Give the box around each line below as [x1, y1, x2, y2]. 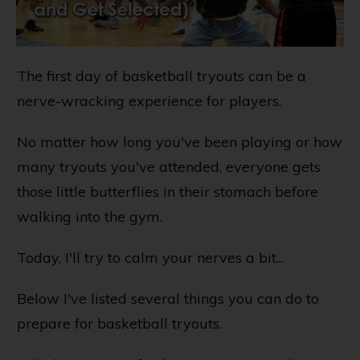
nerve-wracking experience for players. [17, 92, 281, 111]
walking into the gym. [17, 207, 162, 227]
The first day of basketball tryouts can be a [17, 67, 306, 86]
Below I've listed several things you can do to [17, 289, 319, 309]
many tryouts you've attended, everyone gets [17, 157, 321, 177]
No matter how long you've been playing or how [17, 133, 342, 152]
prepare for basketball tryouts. [17, 314, 222, 333]
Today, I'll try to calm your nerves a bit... [17, 248, 284, 268]
